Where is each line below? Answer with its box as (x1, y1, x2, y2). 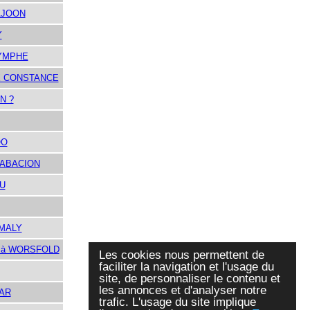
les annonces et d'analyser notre (99, 284, 266, 297)
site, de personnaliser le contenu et (99, 272, 280, 285)
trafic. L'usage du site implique (99, 295, 256, 309)
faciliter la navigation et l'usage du (99, 260, 274, 273)
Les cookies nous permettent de (99, 248, 264, 262)
